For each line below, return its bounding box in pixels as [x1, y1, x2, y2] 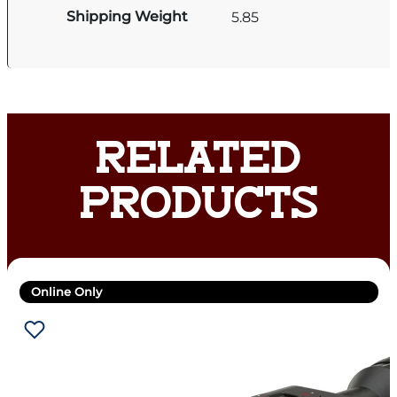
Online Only [31, 284, 102, 300]
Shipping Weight [66, 8, 189, 26]
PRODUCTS [79, 187, 318, 230]
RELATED [96, 142, 301, 184]
